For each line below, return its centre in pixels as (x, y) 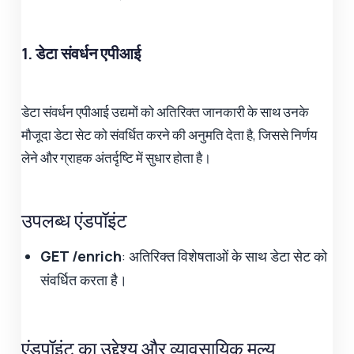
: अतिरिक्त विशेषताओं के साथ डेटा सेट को (225, 256)
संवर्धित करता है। (84, 280)
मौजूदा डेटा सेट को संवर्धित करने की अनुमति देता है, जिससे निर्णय (169, 135)
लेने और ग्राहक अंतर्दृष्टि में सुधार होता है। (117, 158)
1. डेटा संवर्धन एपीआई (81, 54)
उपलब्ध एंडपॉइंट (75, 220)
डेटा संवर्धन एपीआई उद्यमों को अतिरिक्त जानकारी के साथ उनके (166, 112)
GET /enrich (81, 256)
